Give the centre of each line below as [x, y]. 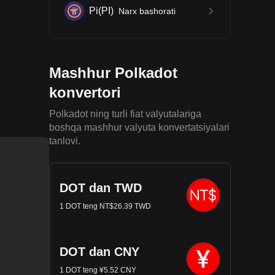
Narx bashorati [147, 11]
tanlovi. [65, 141]
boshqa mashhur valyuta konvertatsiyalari [139, 127]
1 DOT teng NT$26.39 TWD [105, 206]
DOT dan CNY [99, 252]
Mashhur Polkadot [113, 73]
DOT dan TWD [101, 188]
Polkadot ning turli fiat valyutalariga [125, 114]
